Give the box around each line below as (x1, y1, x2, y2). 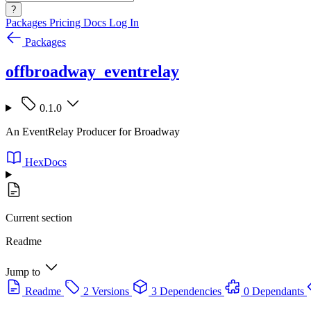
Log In (109, 17, 139, 28)
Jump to (6, 265, 40, 278)
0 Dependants (244, 285, 304, 297)
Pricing (49, 17, 83, 28)
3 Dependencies (151, 285, 221, 297)
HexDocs (25, 155, 67, 168)
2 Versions (83, 285, 129, 297)
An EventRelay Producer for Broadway (6, 125, 180, 137)
